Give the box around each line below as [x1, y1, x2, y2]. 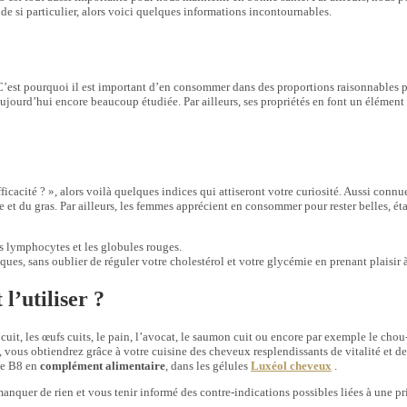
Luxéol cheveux [251, 358, 332, 372]
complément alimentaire [40, 358, 165, 372]
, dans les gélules [165, 358, 251, 372]
